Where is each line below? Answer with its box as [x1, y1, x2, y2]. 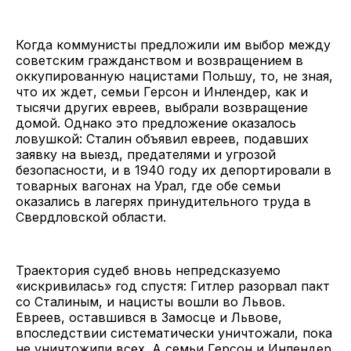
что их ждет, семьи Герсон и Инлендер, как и [16, 84, 308, 100]
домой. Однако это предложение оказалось [16, 115, 296, 132]
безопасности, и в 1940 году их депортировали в [16, 162, 331, 179]
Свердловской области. [16, 209, 166, 226]
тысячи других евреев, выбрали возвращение [16, 100, 308, 116]
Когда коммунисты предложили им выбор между [16, 37, 331, 53]
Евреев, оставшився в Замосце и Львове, [16, 309, 282, 326]
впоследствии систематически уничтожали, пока [16, 325, 332, 342]
